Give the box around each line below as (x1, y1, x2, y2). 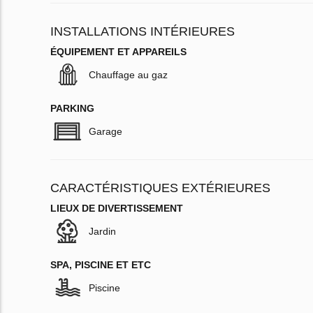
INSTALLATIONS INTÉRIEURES (50, 24, 235, 39)
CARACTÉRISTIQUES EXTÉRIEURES (50, 181, 270, 196)
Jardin (89, 226, 116, 238)
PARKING (50, 103, 94, 115)
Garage (89, 126, 122, 138)
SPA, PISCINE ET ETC (50, 259, 151, 271)
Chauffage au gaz (89, 69, 168, 81)
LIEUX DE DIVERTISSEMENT (50, 203, 183, 214)
